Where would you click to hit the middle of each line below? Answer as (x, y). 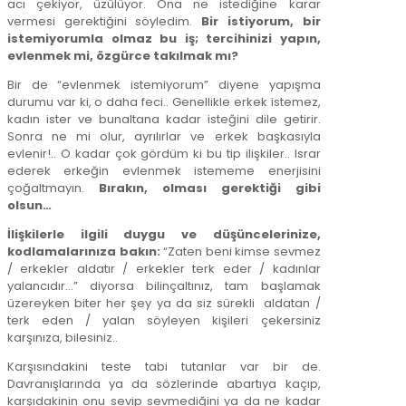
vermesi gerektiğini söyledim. (105, 22)
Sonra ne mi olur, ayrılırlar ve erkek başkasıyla (164, 137)
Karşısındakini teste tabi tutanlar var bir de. (164, 367)
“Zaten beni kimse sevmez (240, 252)
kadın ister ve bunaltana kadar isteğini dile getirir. (164, 120)
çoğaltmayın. (53, 188)
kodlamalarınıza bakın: (84, 252)
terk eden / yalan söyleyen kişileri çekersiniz (164, 321)
